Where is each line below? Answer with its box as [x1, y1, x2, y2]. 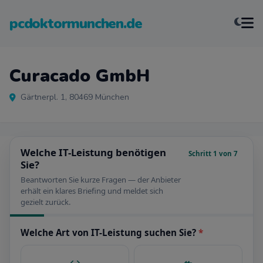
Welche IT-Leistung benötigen [21, 146, 166, 159]
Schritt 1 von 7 [188, 149, 238, 158]
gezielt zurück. [21, 197, 71, 207]
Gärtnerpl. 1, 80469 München [21, 92, 129, 103]
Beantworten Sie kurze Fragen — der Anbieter [21, 174, 181, 185]
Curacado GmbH [9, 64, 150, 88]
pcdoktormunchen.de [9, 14, 142, 33]
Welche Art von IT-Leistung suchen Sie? [21, 227, 198, 238]
